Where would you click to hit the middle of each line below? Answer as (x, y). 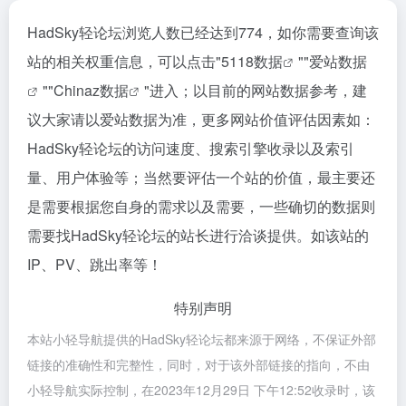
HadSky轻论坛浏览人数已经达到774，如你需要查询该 (203, 32)
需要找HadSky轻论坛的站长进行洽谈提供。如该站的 (198, 235)
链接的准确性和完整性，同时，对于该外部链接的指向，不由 (198, 364)
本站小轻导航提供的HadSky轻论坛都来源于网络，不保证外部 (202, 339)
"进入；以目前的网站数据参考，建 (256, 90)
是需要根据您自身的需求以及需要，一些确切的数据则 (201, 206)
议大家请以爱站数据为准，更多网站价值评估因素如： (201, 119)
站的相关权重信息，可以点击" (124, 61)
